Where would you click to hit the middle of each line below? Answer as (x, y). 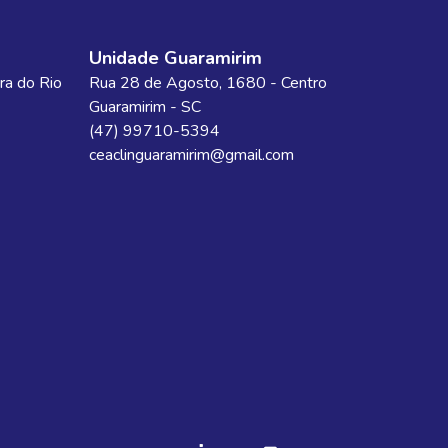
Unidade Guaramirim (175, 58)
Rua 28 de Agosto (153, 83)
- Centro (298, 83)
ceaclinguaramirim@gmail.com (191, 155)
